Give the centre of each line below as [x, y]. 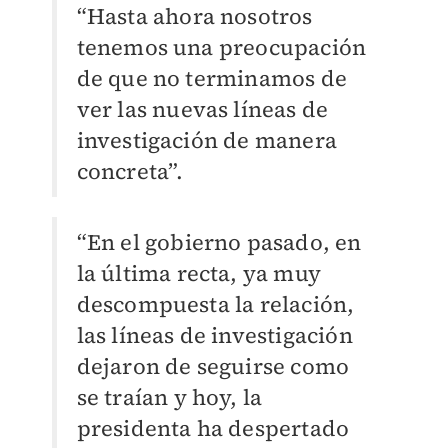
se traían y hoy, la [169, 397]
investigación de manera [207, 140]
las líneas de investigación [214, 335]
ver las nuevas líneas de [202, 109]
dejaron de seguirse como [213, 366]
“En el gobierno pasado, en [219, 242]
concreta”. [130, 171]
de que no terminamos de [212, 78]
